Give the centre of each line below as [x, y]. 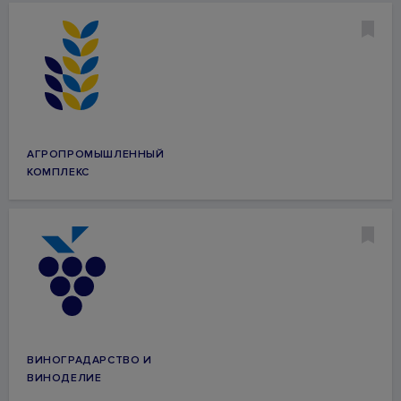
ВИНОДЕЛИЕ [64, 378]
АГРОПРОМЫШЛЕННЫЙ [96, 154]
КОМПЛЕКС [58, 172]
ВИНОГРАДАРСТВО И [90, 360]
